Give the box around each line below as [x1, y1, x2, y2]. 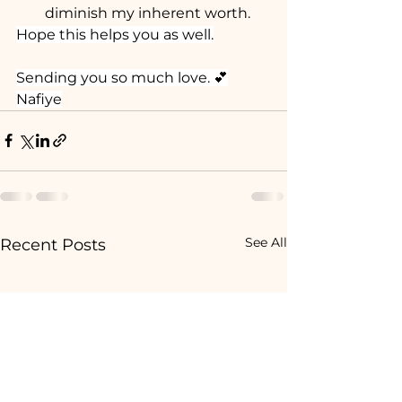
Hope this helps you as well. [16, 25, 214, 43]
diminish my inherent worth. [45, 4, 250, 22]
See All [245, 233, 287, 250]
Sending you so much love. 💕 [16, 68, 228, 86]
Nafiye [16, 90, 62, 108]
